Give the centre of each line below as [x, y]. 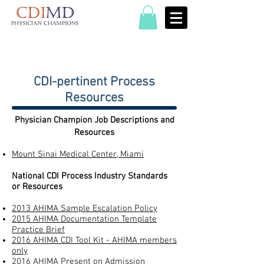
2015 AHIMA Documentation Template [84, 219]
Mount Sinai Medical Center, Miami [78, 154]
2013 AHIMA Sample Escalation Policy [85, 208]
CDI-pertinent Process [94, 82]
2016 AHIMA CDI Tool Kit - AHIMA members [94, 240]
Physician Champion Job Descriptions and [94, 120]
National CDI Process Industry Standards [90, 176]
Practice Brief [38, 230]
